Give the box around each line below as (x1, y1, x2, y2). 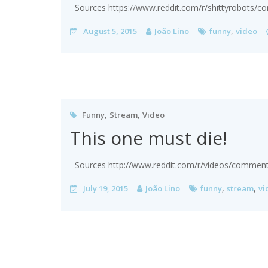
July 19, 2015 (83, 183, 128, 194)
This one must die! (70, 126, 227, 150)
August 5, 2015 (83, 26, 137, 36)
